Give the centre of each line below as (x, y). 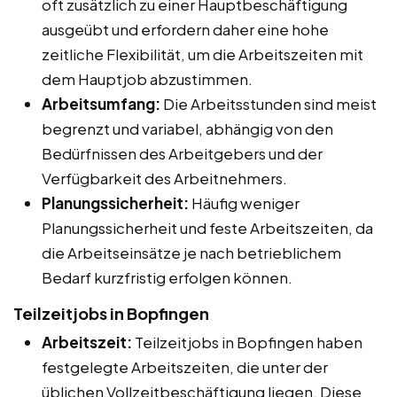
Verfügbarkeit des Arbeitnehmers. (164, 178)
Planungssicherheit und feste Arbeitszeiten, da (207, 227)
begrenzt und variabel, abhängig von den (187, 128)
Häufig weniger (244, 202)
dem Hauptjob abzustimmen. (147, 78)
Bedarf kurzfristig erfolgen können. (167, 277)
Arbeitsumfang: (101, 103)
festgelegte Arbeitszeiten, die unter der (185, 366)
